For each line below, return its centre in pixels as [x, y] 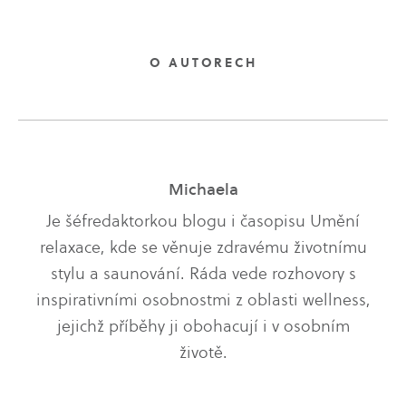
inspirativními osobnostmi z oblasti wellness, [203, 300]
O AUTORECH [203, 63]
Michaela [203, 189]
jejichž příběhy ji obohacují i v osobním [203, 326]
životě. [203, 353]
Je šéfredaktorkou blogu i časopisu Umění [203, 221]
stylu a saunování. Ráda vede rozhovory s [203, 274]
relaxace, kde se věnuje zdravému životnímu [203, 247]
